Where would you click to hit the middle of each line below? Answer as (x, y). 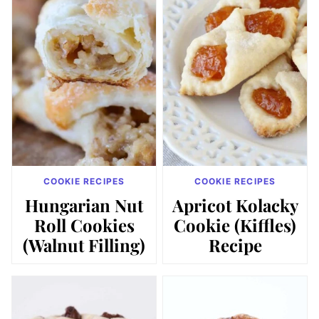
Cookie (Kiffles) (235, 225)
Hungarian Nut (84, 205)
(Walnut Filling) (84, 245)
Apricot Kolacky (235, 205)
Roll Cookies (84, 225)
